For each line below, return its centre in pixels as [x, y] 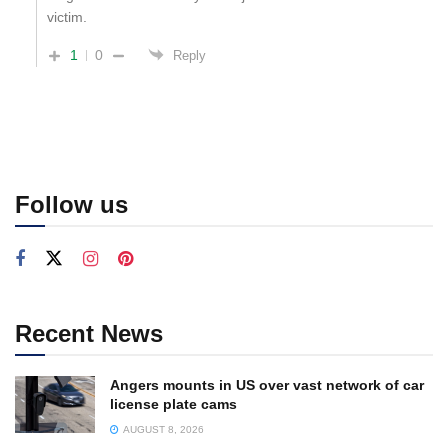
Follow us [71, 205]
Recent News [89, 334]
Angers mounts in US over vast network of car [267, 385]
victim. [67, 17]
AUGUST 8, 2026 [162, 430]
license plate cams [173, 404]
